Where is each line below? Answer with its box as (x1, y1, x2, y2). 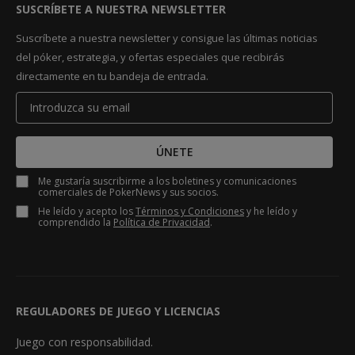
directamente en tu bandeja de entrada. (16, 68, 208, 83)
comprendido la (38, 215, 113, 229)
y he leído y (244, 204, 297, 218)
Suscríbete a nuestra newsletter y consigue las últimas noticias (16, 30, 318, 45)
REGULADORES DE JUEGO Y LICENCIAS (16, 303, 220, 319)
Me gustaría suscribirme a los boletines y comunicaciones (38, 174, 296, 188)
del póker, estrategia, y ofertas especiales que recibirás (16, 49, 284, 64)
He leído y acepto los (38, 204, 136, 218)
